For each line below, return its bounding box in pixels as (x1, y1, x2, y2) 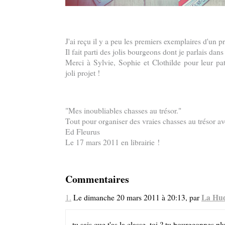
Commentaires (65, 171, 129, 186)
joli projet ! (65, 67, 100, 78)
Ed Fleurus (65, 127, 100, 137)
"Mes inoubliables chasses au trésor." (65, 105, 181, 116)
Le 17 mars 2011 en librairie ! (65, 137, 160, 148)
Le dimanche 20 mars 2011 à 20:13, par (71, 192, 201, 203)
